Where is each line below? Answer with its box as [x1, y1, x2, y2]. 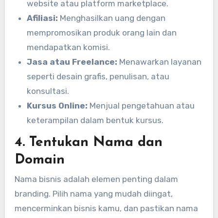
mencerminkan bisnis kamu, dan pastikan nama [14, 203, 198, 213]
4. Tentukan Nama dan [14, 135, 163, 149]
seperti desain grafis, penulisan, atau [27, 71, 170, 81]
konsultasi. [27, 86, 70, 96]
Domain [14, 153, 65, 167]
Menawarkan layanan [117, 56, 202, 67]
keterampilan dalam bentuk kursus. [27, 115, 164, 125]
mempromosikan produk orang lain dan [27, 27, 177, 37]
